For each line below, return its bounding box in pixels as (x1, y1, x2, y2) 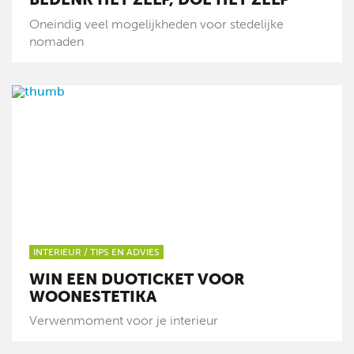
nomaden (29, 34, 85, 50)
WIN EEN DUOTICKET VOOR (29, 269, 246, 289)
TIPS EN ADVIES (90, 247, 160, 258)
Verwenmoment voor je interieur (29, 313, 219, 329)
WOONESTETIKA (29, 287, 157, 307)
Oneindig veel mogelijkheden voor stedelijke (29, 17, 284, 32)
